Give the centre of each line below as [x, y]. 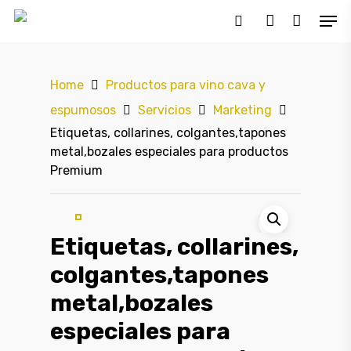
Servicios [165, 110]
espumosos [83, 110]
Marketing [242, 110]
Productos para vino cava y [186, 85]
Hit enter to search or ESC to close [155, 94]
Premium [76, 170]
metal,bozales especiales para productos [169, 152]
